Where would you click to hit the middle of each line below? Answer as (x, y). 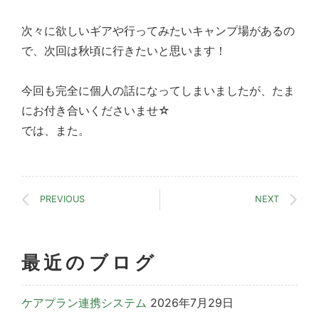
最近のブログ (90, 263)
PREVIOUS (62, 199)
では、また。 (56, 131)
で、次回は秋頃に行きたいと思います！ (124, 51)
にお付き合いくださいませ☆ (96, 111)
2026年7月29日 (192, 303)
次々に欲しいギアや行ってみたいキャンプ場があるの (158, 31)
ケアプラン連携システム (84, 303)
